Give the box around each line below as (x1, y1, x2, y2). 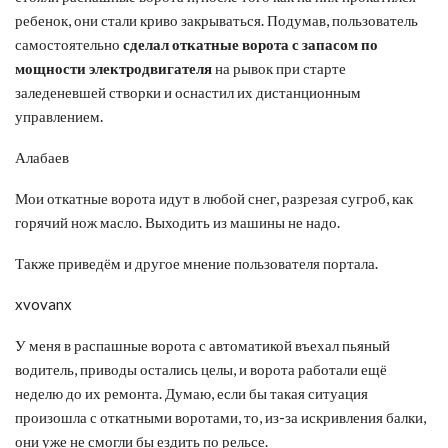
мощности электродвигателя (15, 58, 212, 77)
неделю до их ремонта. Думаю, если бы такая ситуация (15, 383, 368, 402)
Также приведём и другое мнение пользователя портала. (15, 253, 378, 272)
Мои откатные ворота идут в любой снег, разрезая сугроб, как (15, 188, 413, 207)
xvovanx (15, 294, 72, 313)
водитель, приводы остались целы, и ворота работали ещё (15, 359, 387, 378)
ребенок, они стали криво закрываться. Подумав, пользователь (15, 10, 418, 29)
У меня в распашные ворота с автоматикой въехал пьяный (15, 335, 390, 354)
